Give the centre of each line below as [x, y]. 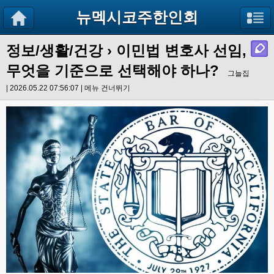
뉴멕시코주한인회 [137, 17]
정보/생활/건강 [54, 50]
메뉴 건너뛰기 [107, 88]
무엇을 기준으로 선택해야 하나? [113, 71]
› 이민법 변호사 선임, [175, 50]
